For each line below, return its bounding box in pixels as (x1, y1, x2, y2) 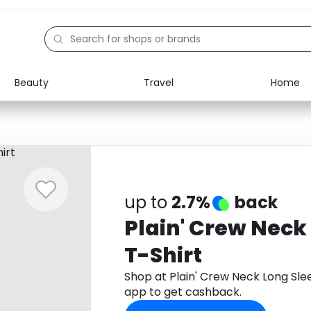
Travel (143, 75, 174, 90)
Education (42, 133, 92, 147)
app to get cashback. (124, 284, 242, 300)
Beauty (15, 75, 49, 90)
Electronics (42, 101, 96, 115)
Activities (42, 165, 87, 179)
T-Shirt (124, 241, 202, 270)
